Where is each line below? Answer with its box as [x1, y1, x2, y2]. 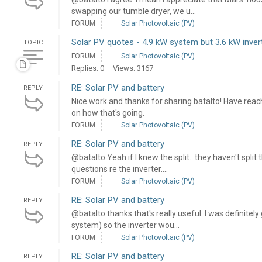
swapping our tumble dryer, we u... [71, 6, 196, 16]
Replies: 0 [71, 64, 104, 73]
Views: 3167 [112, 64, 153, 73]
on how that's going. [71, 108, 144, 118]
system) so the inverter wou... [71, 220, 180, 230]
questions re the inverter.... [71, 164, 168, 174]
